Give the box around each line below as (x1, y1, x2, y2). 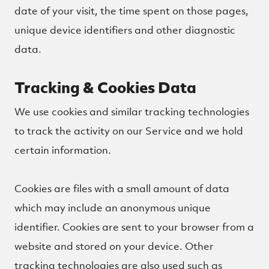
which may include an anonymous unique (14, 201, 211, 214)
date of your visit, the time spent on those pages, (14, 4, 249, 17)
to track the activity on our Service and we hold (14, 124, 243, 138)
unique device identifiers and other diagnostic (14, 23, 235, 37)
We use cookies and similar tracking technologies (14, 105, 249, 118)
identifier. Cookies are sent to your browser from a (14, 220, 254, 234)
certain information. (14, 144, 111, 157)
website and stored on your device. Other (14, 240, 214, 253)
